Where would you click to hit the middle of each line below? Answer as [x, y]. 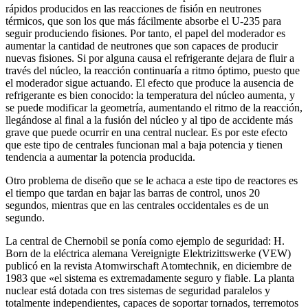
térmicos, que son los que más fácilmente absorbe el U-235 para [143, 21]
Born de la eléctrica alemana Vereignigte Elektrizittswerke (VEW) [148, 253]
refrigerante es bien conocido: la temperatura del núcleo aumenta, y [150, 95]
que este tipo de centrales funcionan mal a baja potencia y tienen [144, 144]
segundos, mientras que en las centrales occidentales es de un [137, 205]
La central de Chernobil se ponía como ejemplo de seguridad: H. [145, 241]
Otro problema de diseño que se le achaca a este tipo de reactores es [152, 180]
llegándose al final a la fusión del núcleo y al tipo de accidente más [149, 120]
